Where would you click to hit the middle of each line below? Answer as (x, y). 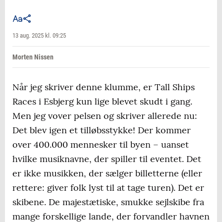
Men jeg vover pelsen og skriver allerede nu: (105, 116)
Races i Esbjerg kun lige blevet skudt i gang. (102, 102)
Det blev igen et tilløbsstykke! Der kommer (102, 130)
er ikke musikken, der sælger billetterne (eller (107, 173)
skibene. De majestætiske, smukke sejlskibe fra (108, 202)
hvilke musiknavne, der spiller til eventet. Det (107, 159)
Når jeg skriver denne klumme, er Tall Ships (104, 87)
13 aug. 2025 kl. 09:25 (39, 36)
